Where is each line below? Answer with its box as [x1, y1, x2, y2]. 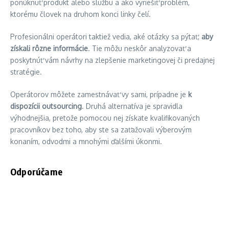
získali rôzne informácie [10, 44, 88, 53]
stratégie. [10, 67, 42, 76]
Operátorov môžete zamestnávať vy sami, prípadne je [10, 90, 186, 99]
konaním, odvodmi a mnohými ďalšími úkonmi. [10, 137, 162, 146]
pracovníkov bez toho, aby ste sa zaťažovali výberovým [10, 125, 192, 134]
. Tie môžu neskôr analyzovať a [88, 44, 191, 53]
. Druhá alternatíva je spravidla [82, 102, 182, 110]
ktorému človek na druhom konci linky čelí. [10, 10, 151, 18]
